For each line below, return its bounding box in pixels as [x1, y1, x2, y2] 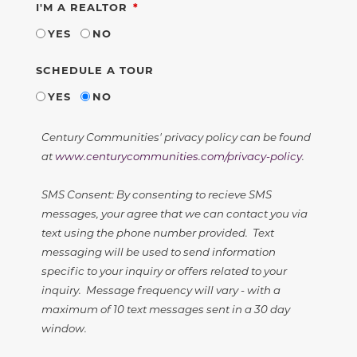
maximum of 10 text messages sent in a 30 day [41, 301, 290, 316]
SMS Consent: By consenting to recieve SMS [41, 186, 272, 201]
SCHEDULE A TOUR [36, 62, 154, 76]
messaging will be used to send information [41, 244, 276, 258]
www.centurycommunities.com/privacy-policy [54, 148, 302, 163]
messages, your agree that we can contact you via [41, 206, 308, 220]
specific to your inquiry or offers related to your [41, 263, 287, 277]
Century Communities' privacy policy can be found [41, 129, 311, 143]
